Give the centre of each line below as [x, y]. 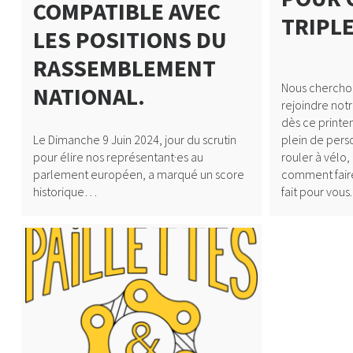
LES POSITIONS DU [130, 39]
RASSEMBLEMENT [124, 67]
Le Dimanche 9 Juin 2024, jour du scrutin [134, 139]
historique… [65, 191]
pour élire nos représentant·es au [118, 157]
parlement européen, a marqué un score [138, 174]
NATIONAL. [89, 96]
